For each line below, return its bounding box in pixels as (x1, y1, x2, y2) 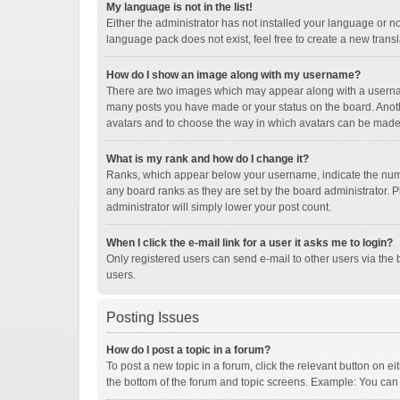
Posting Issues (106, 310, 199, 325)
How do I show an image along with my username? (106, 69, 361, 81)
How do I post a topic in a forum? (106, 344, 271, 356)
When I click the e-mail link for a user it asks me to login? (106, 237, 393, 249)
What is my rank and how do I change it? (106, 153, 309, 165)
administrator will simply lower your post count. (106, 201, 331, 213)
